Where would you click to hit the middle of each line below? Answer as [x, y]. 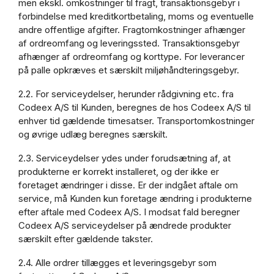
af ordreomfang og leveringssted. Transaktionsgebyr [129, 43]
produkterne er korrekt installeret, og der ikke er [119, 172]
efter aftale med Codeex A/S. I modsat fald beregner [129, 212]
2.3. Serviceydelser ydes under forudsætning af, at [124, 158]
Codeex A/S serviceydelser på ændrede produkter [125, 226]
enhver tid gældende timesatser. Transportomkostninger [136, 121]
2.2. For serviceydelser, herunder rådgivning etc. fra [126, 94]
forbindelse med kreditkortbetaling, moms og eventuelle [136, 17]
